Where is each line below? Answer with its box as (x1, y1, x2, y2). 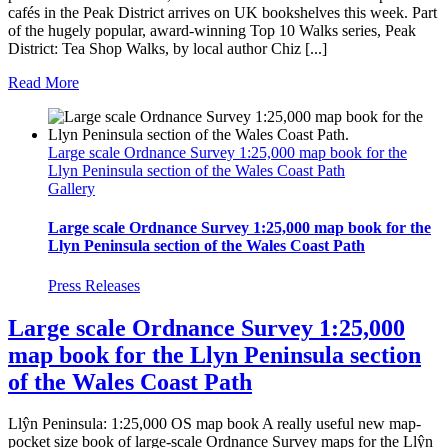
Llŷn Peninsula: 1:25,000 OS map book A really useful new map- (8, 415, 421, 433)
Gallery (48, 180, 95, 198)
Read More (8, 74, 79, 92)
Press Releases (48, 276, 140, 294)
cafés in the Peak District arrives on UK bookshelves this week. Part (8, 4, 437, 22)
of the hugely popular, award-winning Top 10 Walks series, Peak (8, 22, 416, 40)
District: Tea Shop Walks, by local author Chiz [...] (8, 40, 327, 58)
